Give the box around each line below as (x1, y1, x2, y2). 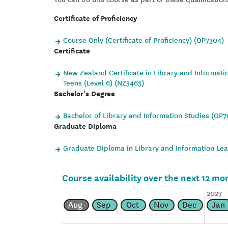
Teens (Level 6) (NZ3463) (63, 77, 144, 88)
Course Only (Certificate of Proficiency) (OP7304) (63, 34, 224, 45)
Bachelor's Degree (54, 88, 115, 99)
